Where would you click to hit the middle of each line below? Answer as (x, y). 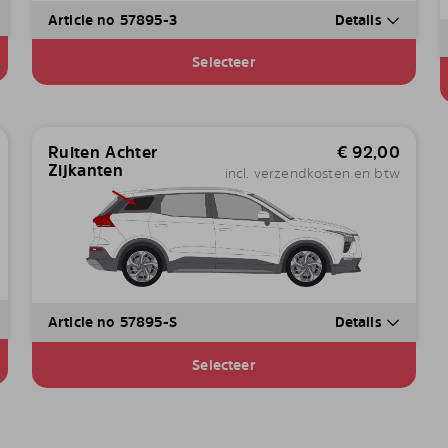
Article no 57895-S (112, 322)
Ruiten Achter (102, 152)
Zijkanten (85, 170)
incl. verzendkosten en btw (312, 173)
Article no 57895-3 (112, 20)
